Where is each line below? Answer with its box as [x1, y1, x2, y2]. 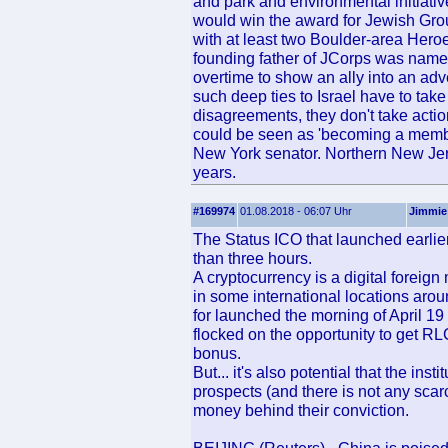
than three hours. [193, 249, 312, 267]
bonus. [193, 344, 241, 362]
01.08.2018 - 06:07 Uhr [240, 205, 352, 217]
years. [193, 163, 236, 181]
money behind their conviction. [193, 401, 409, 419]
